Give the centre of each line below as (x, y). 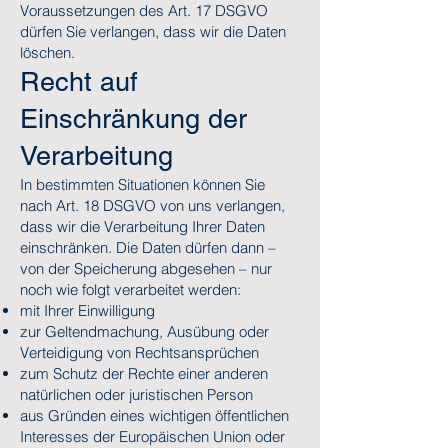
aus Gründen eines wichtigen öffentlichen (154, 415)
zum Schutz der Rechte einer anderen (144, 373)
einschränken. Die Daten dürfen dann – (148, 247)
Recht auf (79, 81)
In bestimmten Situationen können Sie (142, 184)
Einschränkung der (133, 118)
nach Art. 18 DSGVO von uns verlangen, (152, 205)
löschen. (47, 52)
